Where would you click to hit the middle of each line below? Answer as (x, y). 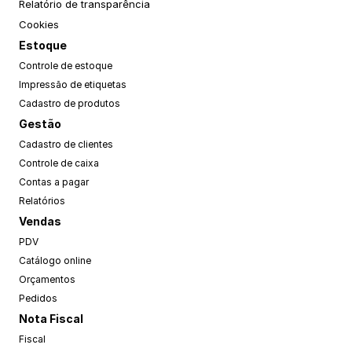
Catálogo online (55, 260)
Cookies (39, 24)
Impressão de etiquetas (73, 84)
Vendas (40, 221)
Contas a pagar (54, 182)
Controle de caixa (59, 163)
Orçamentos (47, 279)
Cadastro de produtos (70, 103)
